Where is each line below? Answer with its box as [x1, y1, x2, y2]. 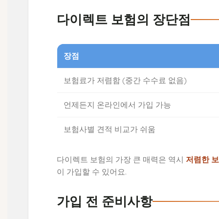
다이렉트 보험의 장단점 [57, 12, 191, 27]
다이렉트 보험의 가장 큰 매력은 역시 [57, 154, 186, 164]
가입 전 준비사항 [57, 194, 153, 209]
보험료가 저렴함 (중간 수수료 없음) [64, 75, 187, 85]
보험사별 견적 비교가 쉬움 [64, 124, 156, 134]
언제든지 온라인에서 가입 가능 [64, 99, 172, 109]
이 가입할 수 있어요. [57, 166, 127, 176]
